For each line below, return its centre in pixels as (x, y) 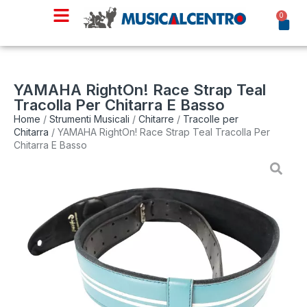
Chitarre (156, 119)
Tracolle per (211, 119)
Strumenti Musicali (89, 119)
